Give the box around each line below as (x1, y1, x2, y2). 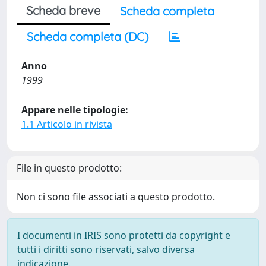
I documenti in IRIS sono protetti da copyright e (17, 229, 230, 242)
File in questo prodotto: (17, 161, 122, 175)
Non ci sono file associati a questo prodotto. (17, 190, 215, 203)
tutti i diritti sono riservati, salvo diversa (17, 243, 195, 256)
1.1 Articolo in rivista (21, 118, 112, 131)
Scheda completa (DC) (27, 29, 148, 44)
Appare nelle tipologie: (21, 103, 128, 116)
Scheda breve (26, 3, 100, 18)
